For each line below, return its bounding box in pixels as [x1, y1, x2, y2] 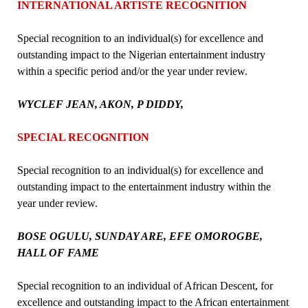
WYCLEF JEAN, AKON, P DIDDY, [16, 98, 186, 110]
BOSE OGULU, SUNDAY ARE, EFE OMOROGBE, [16, 230, 263, 242]
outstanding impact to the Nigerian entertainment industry [16, 48, 265, 60]
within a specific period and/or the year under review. [16, 65, 247, 77]
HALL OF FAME [16, 246, 99, 258]
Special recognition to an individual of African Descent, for [16, 279, 273, 291]
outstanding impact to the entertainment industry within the [16, 180, 271, 192]
